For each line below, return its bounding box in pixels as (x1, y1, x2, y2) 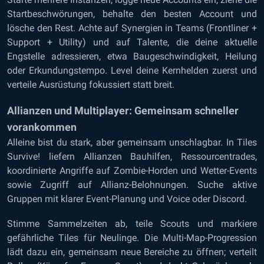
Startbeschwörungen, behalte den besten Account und (7, 8, 257, 19)
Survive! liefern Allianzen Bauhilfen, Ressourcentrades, (7, 151, 257, 162)
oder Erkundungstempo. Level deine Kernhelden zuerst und (7, 65, 257, 76)
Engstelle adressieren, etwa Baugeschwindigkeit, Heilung (7, 51, 257, 62)
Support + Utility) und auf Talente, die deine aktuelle (7, 37, 257, 48)
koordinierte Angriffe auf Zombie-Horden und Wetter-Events (7, 165, 257, 176)
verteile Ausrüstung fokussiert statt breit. (7, 79, 174, 90)
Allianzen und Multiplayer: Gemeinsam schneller (7, 104, 239, 117)
